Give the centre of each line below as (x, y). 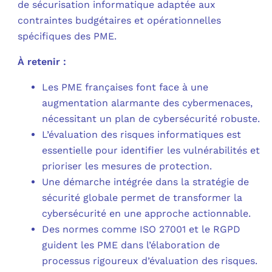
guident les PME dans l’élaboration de (131, 245)
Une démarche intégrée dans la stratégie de (146, 182)
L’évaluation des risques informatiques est (142, 135)
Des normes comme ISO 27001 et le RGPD (141, 229)
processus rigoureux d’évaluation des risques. (150, 261)
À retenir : (42, 62)
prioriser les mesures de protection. (127, 166)
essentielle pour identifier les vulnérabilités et (151, 151)
